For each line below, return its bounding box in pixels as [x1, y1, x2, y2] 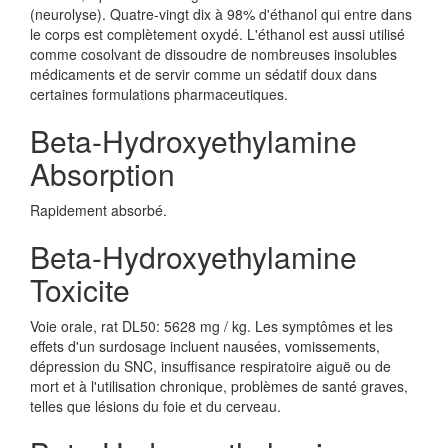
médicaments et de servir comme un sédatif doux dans [30, 64, 377, 84]
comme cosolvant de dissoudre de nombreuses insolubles [30, 44, 397, 64]
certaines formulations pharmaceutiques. [30, 84, 288, 104]
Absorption [30, 152, 175, 195]
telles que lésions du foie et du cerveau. [30, 396, 281, 416]
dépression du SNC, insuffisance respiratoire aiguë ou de [30, 356, 391, 376]
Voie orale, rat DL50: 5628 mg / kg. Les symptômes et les [30, 316, 393, 336]
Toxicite [30, 268, 130, 311]
